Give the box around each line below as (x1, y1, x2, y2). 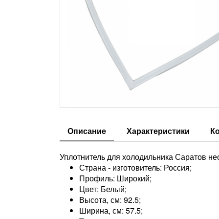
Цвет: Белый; (79, 183, 129, 195)
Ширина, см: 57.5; (79, 205, 143, 217)
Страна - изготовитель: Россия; (79, 162, 194, 174)
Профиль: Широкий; (79, 173, 153, 184)
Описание (67, 125, 106, 137)
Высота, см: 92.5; (79, 194, 141, 206)
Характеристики (127, 125, 190, 137)
